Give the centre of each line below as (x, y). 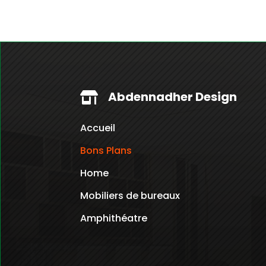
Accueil (98, 128)
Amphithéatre (114, 218)
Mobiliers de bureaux (130, 196)
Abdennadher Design (173, 96)
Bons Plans (106, 151)
